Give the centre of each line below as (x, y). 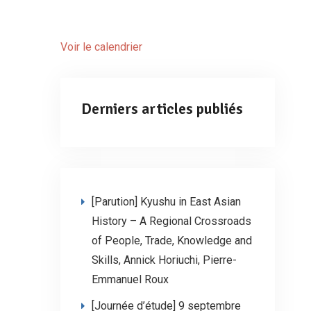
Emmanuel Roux (130, 279)
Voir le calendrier (101, 47)
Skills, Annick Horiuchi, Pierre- (164, 260)
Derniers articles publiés (162, 109)
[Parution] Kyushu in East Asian (166, 202)
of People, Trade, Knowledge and (172, 241)
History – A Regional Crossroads (171, 221)
